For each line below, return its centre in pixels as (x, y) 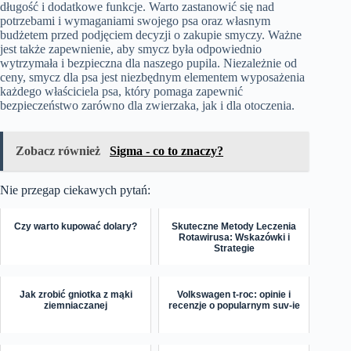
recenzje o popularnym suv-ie (234, 306)
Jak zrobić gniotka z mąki (76, 295)
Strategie (234, 249)
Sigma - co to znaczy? (166, 150)
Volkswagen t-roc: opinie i (234, 295)
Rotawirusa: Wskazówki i (234, 238)
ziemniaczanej (76, 306)
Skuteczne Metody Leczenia (234, 227)
